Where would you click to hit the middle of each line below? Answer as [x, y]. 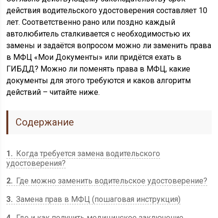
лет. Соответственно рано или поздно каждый [91, 22]
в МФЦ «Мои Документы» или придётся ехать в [94, 57]
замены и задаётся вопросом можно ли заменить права [109, 45]
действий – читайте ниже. [53, 92]
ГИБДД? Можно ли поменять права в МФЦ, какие [99, 69]
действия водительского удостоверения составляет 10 [107, 10]
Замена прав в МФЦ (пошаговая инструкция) [98, 199]
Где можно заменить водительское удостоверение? [111, 181]
